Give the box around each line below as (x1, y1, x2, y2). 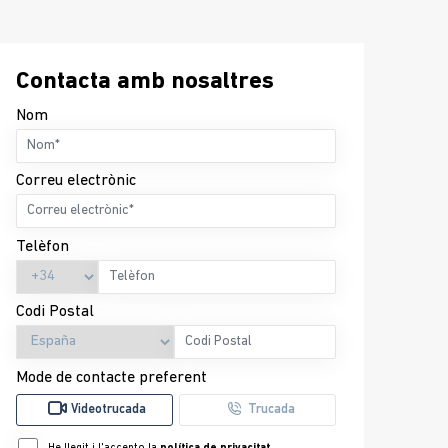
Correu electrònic (16, 173, 136, 190)
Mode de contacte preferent (16, 369, 207, 386)
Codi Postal (16, 304, 94, 321)
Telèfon (16, 238, 69, 255)
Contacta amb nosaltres (16, 70, 274, 94)
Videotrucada (71, 402, 146, 416)
